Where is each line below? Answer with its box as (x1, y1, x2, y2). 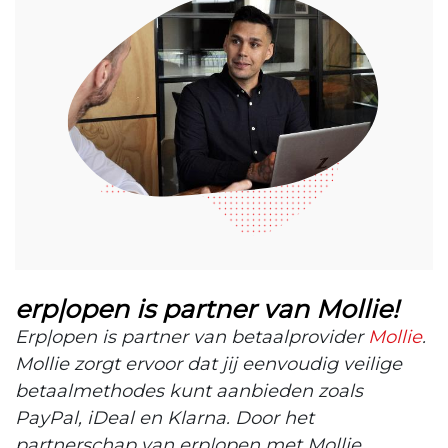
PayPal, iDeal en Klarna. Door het (15, 406, 314, 429)
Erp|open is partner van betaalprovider (15, 325, 368, 348)
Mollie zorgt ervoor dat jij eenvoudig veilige (15, 352, 402, 375)
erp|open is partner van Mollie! (15, 293, 399, 324)
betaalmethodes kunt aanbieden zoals (15, 379, 363, 402)
